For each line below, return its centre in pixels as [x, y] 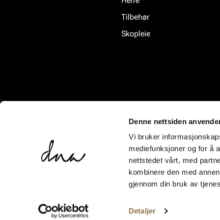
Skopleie [136, 34]
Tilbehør [135, 17]
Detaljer [142, 211]
